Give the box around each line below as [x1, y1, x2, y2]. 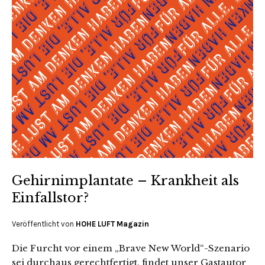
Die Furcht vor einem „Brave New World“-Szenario [12, 242, 250, 254]
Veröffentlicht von [12, 219, 76, 228]
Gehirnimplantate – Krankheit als [12, 172, 239, 189]
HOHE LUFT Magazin [76, 219, 149, 228]
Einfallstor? [12, 189, 89, 206]
